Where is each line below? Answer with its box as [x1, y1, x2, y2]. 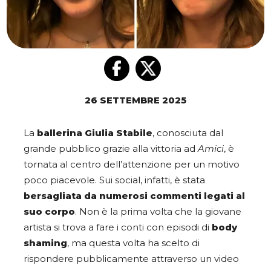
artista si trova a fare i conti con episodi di [24, 222, 212, 233]
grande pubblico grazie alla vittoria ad [24, 143, 198, 155]
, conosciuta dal [152, 128, 223, 139]
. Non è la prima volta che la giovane [75, 206, 241, 218]
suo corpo [24, 206, 75, 218]
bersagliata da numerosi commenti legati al [24, 191, 245, 202]
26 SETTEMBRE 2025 [85, 95, 186, 106]
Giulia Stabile [85, 128, 152, 139]
